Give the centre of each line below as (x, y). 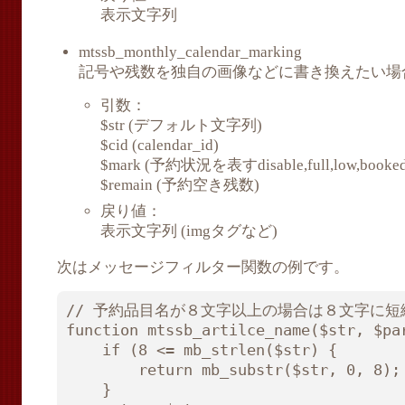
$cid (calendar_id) (160, 146)
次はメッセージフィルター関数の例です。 (203, 267)
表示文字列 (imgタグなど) (189, 231)
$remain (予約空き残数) (180, 185)
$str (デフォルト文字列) (181, 126)
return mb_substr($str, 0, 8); (103, 369)
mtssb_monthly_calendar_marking (190, 52)
